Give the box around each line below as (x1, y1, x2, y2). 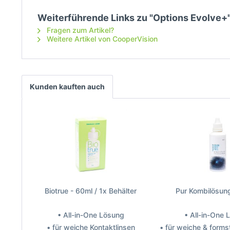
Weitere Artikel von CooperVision (45, 34, 158, 43)
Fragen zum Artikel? (45, 26, 114, 34)
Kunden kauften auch (30, 82, 105, 91)
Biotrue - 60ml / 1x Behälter (45, 186, 137, 195)
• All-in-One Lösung (57, 210, 124, 219)
